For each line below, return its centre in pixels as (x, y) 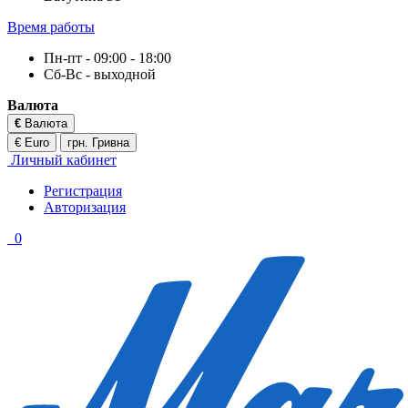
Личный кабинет (64, 159)
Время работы (51, 26)
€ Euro (32, 142)
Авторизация (85, 207)
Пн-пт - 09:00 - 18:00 (107, 57)
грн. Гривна (98, 142)
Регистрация (83, 190)
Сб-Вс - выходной (100, 74)
